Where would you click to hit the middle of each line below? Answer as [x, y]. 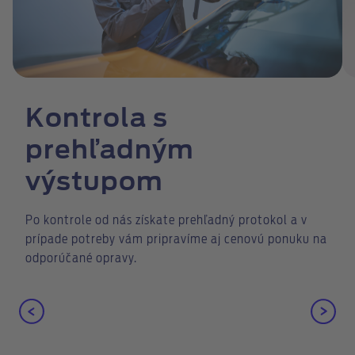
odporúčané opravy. [81, 259]
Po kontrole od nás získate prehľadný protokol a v [166, 221]
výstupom [94, 183]
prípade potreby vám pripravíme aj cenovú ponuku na [176, 240]
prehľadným [110, 151]
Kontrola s [97, 119]
